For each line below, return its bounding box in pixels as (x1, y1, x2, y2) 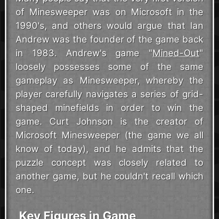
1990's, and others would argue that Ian (16, 20, 203, 31)
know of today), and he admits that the (16, 143, 203, 154)
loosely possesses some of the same (16, 61, 203, 72)
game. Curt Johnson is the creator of (16, 116, 203, 127)
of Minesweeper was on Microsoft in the (16, 6, 203, 18)
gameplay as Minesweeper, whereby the (16, 75, 203, 86)
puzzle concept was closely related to (16, 157, 203, 168)
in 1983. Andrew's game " (16, 47, 153, 59)
